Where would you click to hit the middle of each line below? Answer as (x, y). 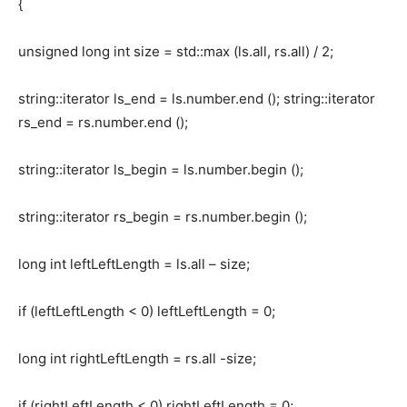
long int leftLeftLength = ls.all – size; (134, 264)
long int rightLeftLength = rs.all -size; (137, 359)
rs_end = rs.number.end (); (103, 123)
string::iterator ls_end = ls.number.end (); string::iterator (197, 99)
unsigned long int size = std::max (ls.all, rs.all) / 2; (176, 52)
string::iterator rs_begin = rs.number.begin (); (163, 217)
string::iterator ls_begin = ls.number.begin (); (161, 170)
